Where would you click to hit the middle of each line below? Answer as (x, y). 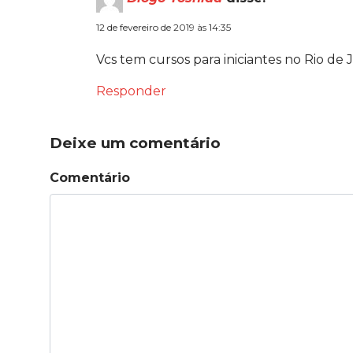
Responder (131, 91)
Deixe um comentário (135, 143)
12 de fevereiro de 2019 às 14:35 (163, 27)
